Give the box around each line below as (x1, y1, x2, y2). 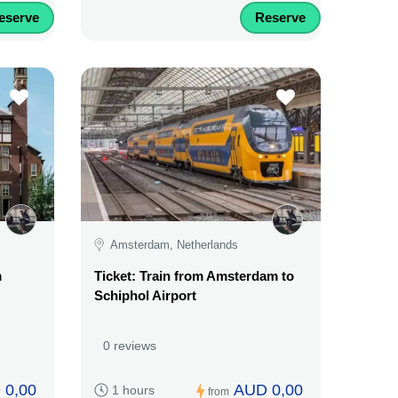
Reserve (255, 10, 306, 26)
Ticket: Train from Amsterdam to (94, 268, 294, 284)
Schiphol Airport (94, 288, 196, 304)
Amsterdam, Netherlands (110, 237, 238, 251)
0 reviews (103, 338, 156, 354)
